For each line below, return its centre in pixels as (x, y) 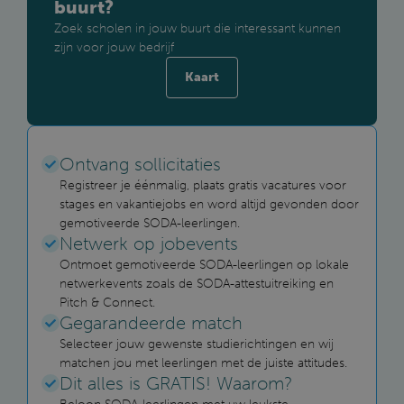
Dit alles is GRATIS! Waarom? (176, 383)
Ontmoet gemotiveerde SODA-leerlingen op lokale (204, 264)
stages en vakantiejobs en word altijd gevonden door (209, 204)
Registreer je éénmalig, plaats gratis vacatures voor (203, 185)
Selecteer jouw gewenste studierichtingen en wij (197, 344)
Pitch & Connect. (107, 302)
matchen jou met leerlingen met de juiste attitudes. (203, 363)
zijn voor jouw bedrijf (114, 47)
